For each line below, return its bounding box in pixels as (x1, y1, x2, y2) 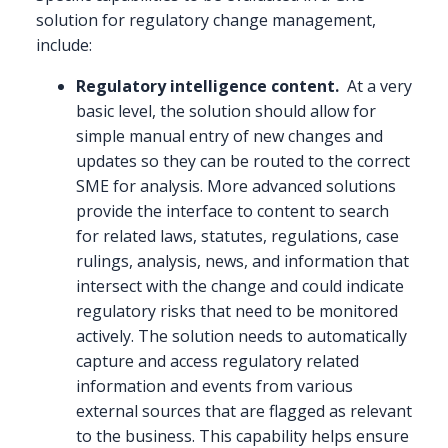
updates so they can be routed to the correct (76, 150, 410, 173)
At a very (343, 75, 412, 98)
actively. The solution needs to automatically (76, 325, 407, 348)
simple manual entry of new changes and (76, 125, 383, 148)
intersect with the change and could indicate (76, 275, 404, 298)
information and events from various (76, 375, 353, 398)
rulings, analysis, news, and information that (76, 250, 409, 273)
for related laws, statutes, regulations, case (76, 225, 399, 248)
